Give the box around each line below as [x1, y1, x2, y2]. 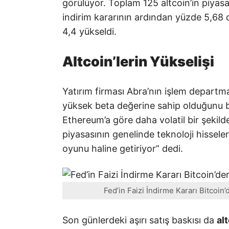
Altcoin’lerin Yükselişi [62, 53, 214, 71]
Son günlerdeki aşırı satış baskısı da [62, 215, 217, 226]
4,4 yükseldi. [62, 26, 117, 37]
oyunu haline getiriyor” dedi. [62, 143, 183, 154]
